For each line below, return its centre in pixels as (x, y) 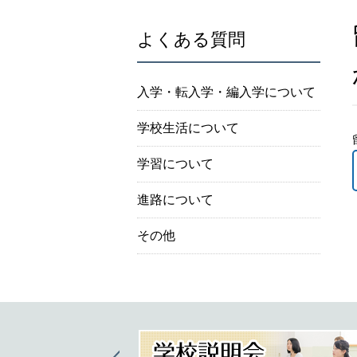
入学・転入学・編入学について (226, 92)
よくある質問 (191, 39)
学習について (175, 163)
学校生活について (188, 127)
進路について (175, 199)
